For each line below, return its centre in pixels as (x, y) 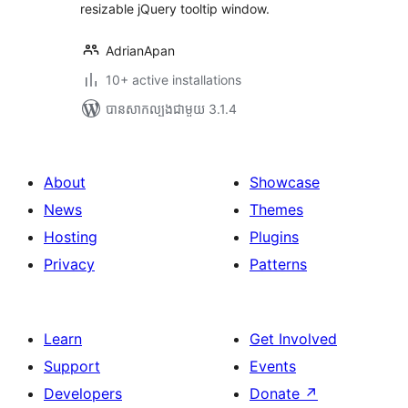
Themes (276, 209)
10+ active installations (173, 80)
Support (72, 366)
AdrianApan (140, 51)
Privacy (69, 264)
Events (273, 366)
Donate (277, 393)
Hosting (71, 237)
